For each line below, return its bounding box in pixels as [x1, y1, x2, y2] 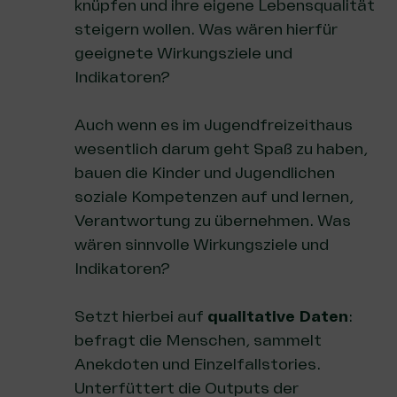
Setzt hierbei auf [74, 306, 207, 326]
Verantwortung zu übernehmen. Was [74, 210, 351, 230]
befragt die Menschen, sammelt [74, 330, 322, 350]
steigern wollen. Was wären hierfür [74, 19, 338, 39]
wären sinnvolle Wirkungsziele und [74, 234, 329, 254]
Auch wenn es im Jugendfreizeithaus [74, 114, 353, 135]
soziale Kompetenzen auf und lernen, [74, 186, 354, 206]
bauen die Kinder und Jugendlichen [74, 162, 335, 183]
